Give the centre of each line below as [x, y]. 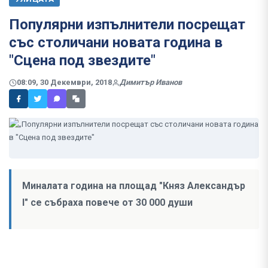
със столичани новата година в [116, 42]
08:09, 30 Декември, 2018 [64, 83]
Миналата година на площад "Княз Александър [134, 186]
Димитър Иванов [151, 83]
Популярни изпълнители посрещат [127, 25]
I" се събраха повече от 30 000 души [107, 203]
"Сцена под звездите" [82, 60]
